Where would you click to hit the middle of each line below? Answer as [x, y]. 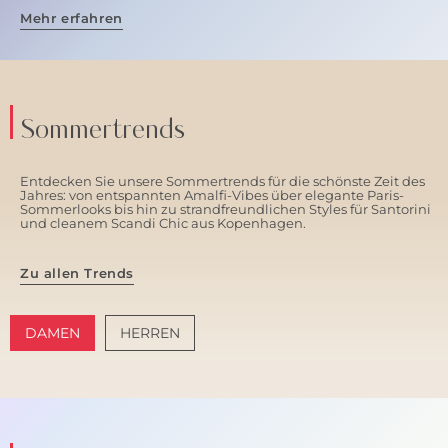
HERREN [150, 333]
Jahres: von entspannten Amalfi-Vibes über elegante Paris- [212, 195]
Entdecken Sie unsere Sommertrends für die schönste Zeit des [222, 181]
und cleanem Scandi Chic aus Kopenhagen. [163, 223]
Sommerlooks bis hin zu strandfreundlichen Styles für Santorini [225, 209]
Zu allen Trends [77, 272]
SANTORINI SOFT [289, 388]
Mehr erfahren [71, 17]
